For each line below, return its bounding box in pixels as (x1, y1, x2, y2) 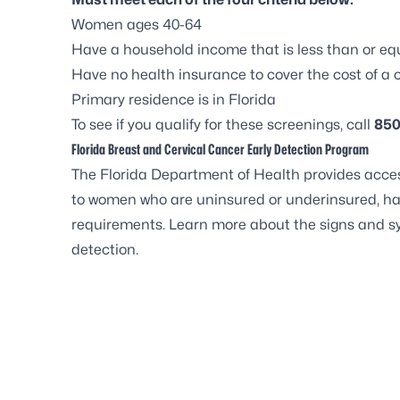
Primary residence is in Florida (71, 90, 276, 108)
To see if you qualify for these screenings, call (71, 115, 374, 133)
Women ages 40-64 (71, 15, 202, 33)
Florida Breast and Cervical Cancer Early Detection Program (71, 140, 369, 158)
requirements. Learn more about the (71, 215, 320, 233)
